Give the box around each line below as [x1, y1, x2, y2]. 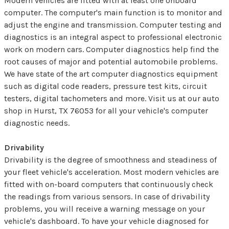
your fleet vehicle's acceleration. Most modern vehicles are [4, 167, 219, 177]
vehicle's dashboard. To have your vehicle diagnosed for [4, 216, 209, 226]
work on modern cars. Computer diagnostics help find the [4, 44, 219, 54]
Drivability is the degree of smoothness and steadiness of [4, 154, 217, 165]
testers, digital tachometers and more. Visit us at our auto [4, 93, 219, 103]
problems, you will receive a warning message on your [4, 203, 205, 214]
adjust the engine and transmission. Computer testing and [4, 19, 222, 30]
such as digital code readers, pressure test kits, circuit [4, 81, 207, 91]
